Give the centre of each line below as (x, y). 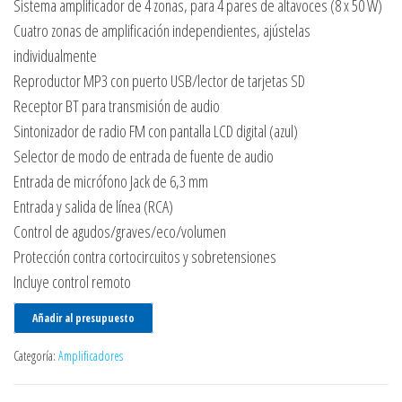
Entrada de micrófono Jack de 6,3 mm (111, 182)
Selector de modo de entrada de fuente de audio (144, 157)
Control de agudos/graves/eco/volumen (120, 232)
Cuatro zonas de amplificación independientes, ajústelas (162, 31)
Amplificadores (91, 356)
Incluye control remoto (72, 282)
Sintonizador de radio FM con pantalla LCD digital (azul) (156, 131)
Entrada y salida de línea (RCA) (93, 207)
